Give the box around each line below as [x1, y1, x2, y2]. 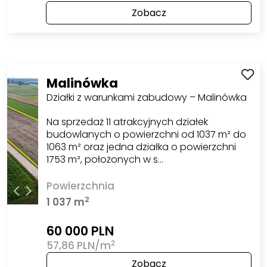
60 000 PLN [46, 222, 114, 240]
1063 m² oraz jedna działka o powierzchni [46, 139, 236, 154]
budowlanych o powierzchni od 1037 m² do [46, 127, 246, 141]
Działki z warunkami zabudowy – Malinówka [46, 90, 247, 104]
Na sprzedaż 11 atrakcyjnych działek [46, 114, 208, 129]
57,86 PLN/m [46, 238, 111, 253]
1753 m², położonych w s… [46, 152, 163, 166]
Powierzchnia [46, 178, 114, 193]
